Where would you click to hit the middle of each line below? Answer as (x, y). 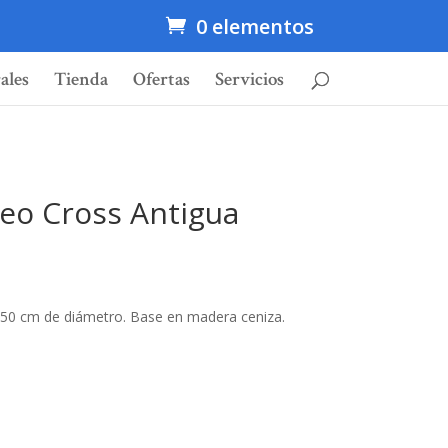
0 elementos (254, 26)
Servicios (249, 80)
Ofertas (161, 80)
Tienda (81, 80)
